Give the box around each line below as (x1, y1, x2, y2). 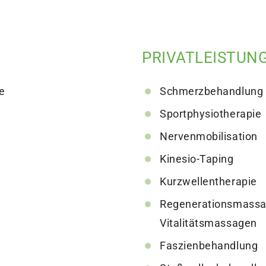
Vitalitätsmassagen (160, 217, 257, 230)
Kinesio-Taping (160, 153, 234, 166)
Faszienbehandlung (160, 239, 258, 252)
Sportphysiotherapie (160, 107, 262, 121)
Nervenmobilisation (160, 130, 258, 143)
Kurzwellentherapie (160, 175, 257, 188)
